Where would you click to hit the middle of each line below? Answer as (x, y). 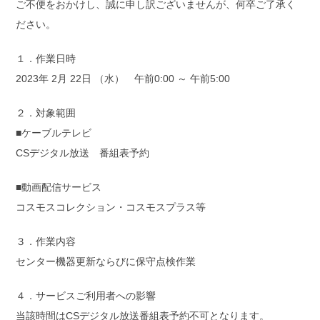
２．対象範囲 (46, 113)
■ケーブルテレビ (54, 133)
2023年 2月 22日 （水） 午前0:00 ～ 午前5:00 (123, 79)
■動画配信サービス (59, 187)
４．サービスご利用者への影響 (86, 296)
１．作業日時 (46, 59)
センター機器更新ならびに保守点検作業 (106, 262)
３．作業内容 (46, 242)
